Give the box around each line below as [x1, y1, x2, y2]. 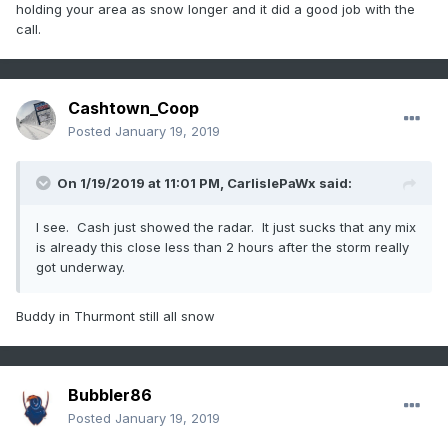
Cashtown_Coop [68, 98, 199, 119]
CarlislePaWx [227, 175, 316, 192]
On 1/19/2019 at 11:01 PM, [57, 175, 227, 192]
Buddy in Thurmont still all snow [16, 308, 219, 325]
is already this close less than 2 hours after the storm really [36, 239, 409, 256]
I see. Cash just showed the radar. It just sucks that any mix [36, 219, 416, 236]
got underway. [36, 259, 125, 276]
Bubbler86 [68, 385, 152, 406]
